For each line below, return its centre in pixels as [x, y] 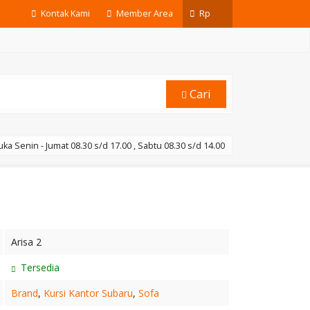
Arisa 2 [26, 242]
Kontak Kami [64, 13]
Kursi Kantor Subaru [88, 293]
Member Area [144, 13]
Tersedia [39, 267]
